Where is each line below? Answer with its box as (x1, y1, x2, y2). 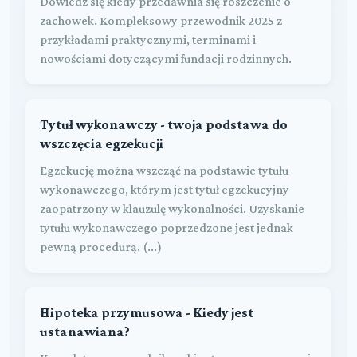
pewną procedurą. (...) (40, 239, 162, 253)
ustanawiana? (40, 323, 130, 339)
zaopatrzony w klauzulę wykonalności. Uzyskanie (40, 201, 304, 215)
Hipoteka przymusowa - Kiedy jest (40, 304, 253, 320)
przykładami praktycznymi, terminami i (40, 32, 256, 46)
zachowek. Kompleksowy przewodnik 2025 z (40, 13, 282, 27)
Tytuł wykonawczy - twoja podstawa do (40, 116, 288, 132)
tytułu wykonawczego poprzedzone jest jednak (40, 220, 293, 234)
